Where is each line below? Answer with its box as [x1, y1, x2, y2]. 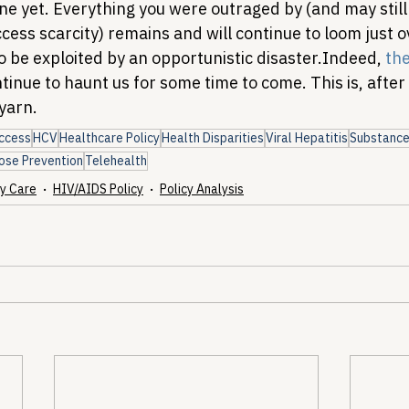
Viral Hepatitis [266, 130, 348, 146]
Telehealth [85, 152, 147, 169]
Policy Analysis [160, 181, 244, 197]
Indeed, [322, 47, 385, 68]
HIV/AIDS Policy [53, 181, 143, 197]
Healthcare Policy [59, 130, 160, 146]
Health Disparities [162, 130, 264, 146]
